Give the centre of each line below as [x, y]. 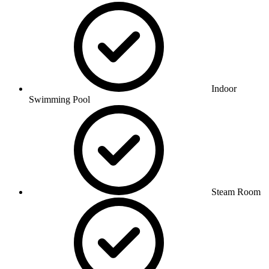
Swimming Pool [59, 99]
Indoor [224, 88]
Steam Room [236, 192]
